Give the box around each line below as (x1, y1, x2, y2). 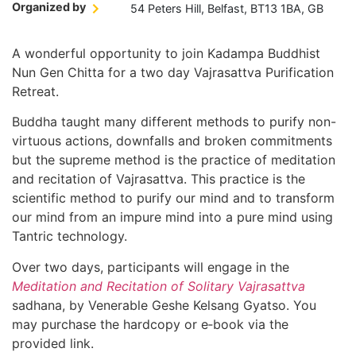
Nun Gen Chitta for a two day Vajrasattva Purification (12, 64, 334, 80)
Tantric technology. (12, 228, 127, 245)
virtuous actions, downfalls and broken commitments (12, 133, 332, 149)
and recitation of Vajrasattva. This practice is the (12, 171, 305, 188)
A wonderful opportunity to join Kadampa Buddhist (12, 44, 320, 61)
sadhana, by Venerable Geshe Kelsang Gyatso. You (12, 296, 316, 313)
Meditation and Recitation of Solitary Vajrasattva (12, 277, 305, 294)
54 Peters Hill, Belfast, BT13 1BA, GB (130, 2, 323, 16)
